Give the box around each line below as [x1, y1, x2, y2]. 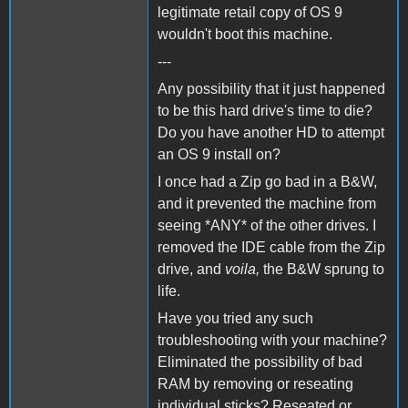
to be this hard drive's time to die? [158, 102, 372, 118]
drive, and [158, 260, 225, 277]
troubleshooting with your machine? [158, 331, 387, 348]
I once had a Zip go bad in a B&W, [158, 173, 377, 189]
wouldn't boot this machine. [158, 25, 332, 42]
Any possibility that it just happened [158, 80, 385, 97]
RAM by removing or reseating [158, 375, 353, 392]
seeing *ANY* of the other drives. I [158, 217, 376, 233]
